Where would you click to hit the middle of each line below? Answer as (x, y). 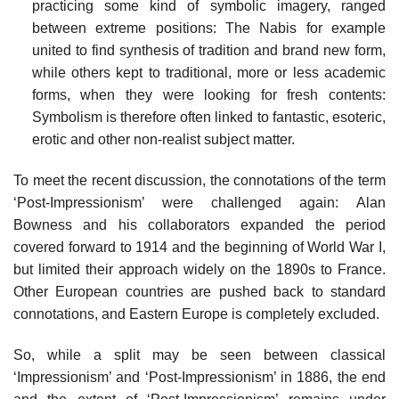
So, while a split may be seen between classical (199, 354)
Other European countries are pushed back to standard (199, 292)
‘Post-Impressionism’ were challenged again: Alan (199, 203)
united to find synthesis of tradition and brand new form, (208, 51)
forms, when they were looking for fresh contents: (208, 95)
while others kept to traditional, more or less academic (208, 73)
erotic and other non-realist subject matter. (163, 140)
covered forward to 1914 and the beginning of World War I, (199, 248)
